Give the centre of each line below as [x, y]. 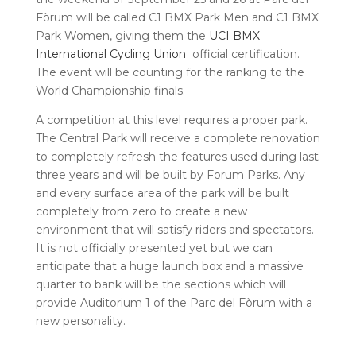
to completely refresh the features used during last [177, 157]
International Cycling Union [112, 54]
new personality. [80, 321]
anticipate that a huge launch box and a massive [169, 266]
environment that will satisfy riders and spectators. [174, 230]
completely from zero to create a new [141, 211]
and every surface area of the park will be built [162, 193]
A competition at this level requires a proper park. [171, 120]
